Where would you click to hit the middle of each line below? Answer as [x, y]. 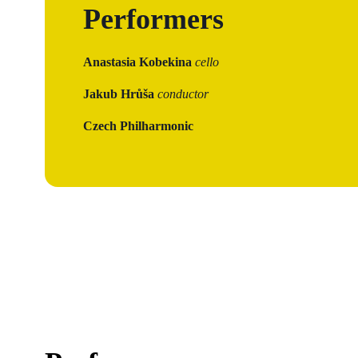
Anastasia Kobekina [139, 62]
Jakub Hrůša [120, 93]
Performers [153, 19]
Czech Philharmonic [138, 125]
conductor [183, 93]
